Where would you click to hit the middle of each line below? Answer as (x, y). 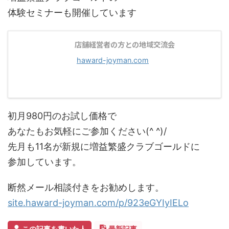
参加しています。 (44, 162)
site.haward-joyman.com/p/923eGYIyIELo (98, 203)
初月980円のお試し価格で (62, 116)
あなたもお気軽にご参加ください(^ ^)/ (87, 131)
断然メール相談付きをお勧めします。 (86, 187)
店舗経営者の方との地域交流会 (125, 44)
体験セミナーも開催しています (72, 13)
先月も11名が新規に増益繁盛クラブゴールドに (104, 146)
